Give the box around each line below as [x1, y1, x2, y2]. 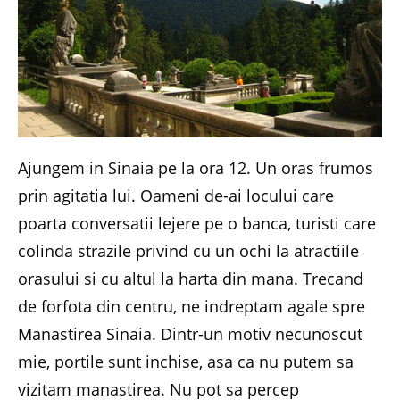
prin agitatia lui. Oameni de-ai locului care [18, 185, 334, 206]
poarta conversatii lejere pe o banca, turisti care [18, 212, 376, 234]
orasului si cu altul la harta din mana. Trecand [18, 268, 363, 289]
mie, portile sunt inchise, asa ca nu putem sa [18, 351, 354, 372]
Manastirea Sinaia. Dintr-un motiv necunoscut [18, 323, 362, 345]
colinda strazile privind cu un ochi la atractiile [18, 240, 359, 262]
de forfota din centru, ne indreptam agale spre [18, 296, 365, 317]
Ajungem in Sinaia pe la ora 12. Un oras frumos [18, 157, 373, 179]
